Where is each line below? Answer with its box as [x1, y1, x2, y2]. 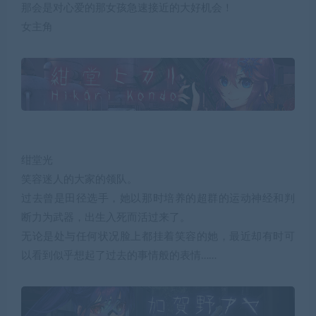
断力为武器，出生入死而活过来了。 [21, 212, 190, 224]
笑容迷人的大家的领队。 [21, 174, 138, 186]
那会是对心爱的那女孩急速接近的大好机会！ [21, 2, 233, 13]
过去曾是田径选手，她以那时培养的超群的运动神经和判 [21, 193, 295, 205]
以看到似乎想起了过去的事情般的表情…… [21, 250, 217, 262]
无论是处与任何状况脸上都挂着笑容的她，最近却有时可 [21, 231, 295, 243]
